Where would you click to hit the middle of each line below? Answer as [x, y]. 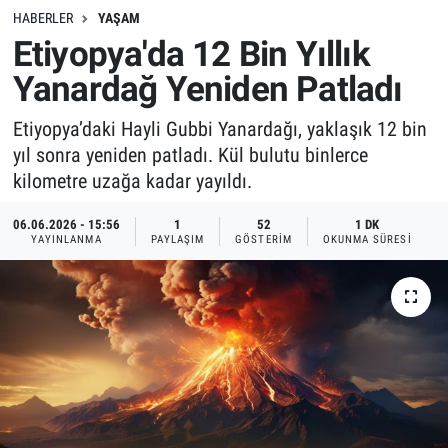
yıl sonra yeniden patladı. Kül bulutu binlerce [190, 154]
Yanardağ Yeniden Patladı [207, 90]
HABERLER [42, 17]
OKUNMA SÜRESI [367, 239]
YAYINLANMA [66, 239]
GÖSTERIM [263, 239]
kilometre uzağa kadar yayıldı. [132, 180]
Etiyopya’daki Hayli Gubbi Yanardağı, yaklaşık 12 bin [219, 128]
